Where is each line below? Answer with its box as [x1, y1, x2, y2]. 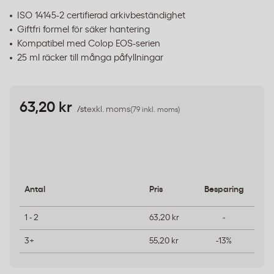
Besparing [204, 185, 244, 194]
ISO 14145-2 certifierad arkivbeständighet [17, 11, 185, 20]
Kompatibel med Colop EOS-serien [17, 39, 160, 48]
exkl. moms [87, 105, 130, 114]
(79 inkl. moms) [130, 106, 180, 113]
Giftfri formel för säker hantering [17, 25, 150, 34]
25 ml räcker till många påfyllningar [17, 53, 163, 62]
